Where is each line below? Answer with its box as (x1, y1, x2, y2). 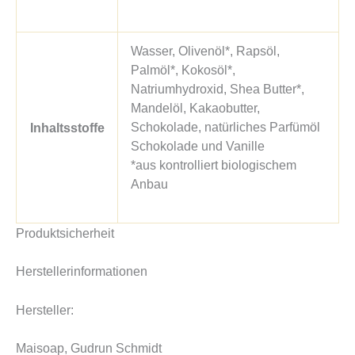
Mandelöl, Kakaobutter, (131, 100, 261, 115)
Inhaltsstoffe (29, 120, 105, 135)
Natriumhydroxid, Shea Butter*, (131, 81, 305, 96)
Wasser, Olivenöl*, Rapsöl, (131, 43, 281, 58)
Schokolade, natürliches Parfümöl (131, 119, 321, 134)
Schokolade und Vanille (131, 138, 265, 153)
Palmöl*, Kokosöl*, (131, 62, 236, 77)
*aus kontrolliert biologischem (131, 157, 297, 172)
